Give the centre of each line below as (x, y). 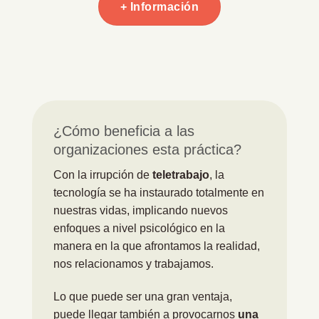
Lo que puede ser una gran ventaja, (143, 297)
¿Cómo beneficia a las (124, 131)
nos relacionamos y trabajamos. (134, 264)
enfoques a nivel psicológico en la (139, 229)
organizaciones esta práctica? (147, 150)
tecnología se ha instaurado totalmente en (159, 193)
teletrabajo (181, 175)
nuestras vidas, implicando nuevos (141, 211)
